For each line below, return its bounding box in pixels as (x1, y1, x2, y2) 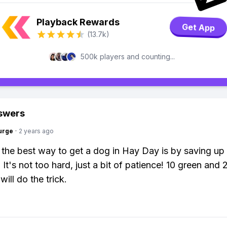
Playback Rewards (36, 17, 120, 27)
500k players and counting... (81, 52, 175, 61)
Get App (181, 22, 215, 33)
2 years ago (19, 127, 54, 135)
